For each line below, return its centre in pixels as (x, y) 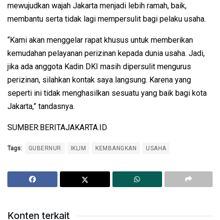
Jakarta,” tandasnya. (41, 107)
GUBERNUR (45, 149)
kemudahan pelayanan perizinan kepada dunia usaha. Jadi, (106, 54)
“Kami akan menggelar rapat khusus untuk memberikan (100, 40)
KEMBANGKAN (116, 149)
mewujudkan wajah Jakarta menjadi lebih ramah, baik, (97, 6)
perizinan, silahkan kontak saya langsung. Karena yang (99, 80)
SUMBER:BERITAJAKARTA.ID (57, 128)
